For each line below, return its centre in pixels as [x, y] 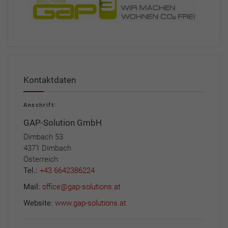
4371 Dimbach [47, 148]
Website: [39, 203]
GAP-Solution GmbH [63, 122]
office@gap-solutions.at [81, 187]
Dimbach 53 [43, 137]
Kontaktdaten [50, 80]
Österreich [41, 159]
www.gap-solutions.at [91, 203]
